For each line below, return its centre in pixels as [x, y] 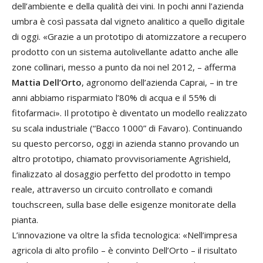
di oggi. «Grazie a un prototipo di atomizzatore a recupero [129, 37]
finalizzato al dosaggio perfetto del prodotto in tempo [121, 174]
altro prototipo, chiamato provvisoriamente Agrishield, [121, 159]
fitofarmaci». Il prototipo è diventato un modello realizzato [129, 113]
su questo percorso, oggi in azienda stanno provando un [125, 144]
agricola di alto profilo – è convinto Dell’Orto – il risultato [124, 250]
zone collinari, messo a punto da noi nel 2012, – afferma [124, 67]
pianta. [25, 220]
